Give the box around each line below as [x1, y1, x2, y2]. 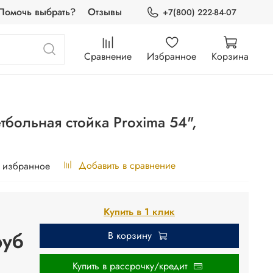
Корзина [211, 49, 249, 63]
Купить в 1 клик [104, 205, 175, 219]
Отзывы [87, 5, 122, 19]
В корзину [108, 229, 152, 243]
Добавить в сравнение [79, 158, 175, 173]
